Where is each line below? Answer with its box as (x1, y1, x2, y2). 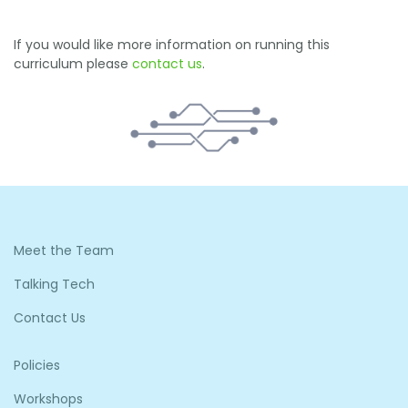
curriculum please (14, 54, 132, 73)
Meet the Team (14, 240, 114, 260)
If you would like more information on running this (14, 35, 330, 54)
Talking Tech (14, 274, 95, 293)
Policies (14, 355, 60, 374)
